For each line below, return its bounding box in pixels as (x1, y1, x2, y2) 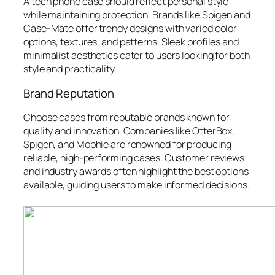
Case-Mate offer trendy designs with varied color (23, 21, 238, 36)
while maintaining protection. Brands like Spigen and (23, 8, 250, 22)
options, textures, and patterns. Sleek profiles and (23, 35, 239, 49)
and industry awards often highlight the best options (23, 165, 249, 179)
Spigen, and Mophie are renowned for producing (23, 137, 231, 152)
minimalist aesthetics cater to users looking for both (23, 48, 250, 63)
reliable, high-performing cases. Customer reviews (23, 151, 245, 165)
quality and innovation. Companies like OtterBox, (23, 124, 235, 138)
